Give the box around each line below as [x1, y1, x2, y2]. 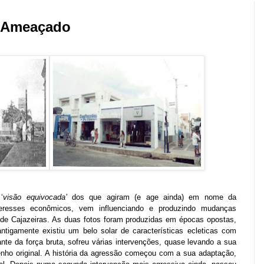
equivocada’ [26, 193, 67, 202]
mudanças [201, 204, 236, 213]
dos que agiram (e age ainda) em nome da [67, 193, 236, 202]
